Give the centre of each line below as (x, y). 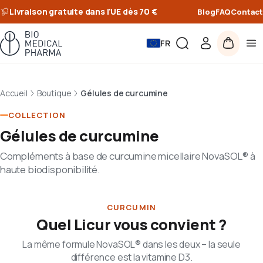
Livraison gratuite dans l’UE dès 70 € (83, 11)
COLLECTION (37, 115)
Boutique (54, 93)
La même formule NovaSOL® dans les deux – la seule (131, 244)
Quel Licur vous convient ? (131, 225)
